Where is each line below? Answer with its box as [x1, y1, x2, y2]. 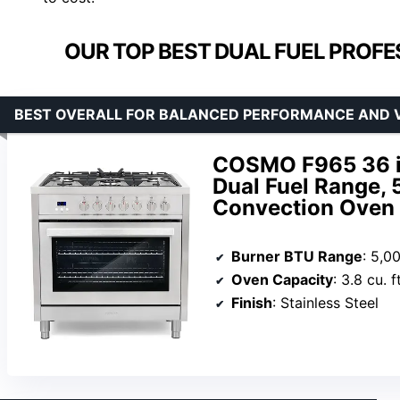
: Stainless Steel [272, 294, 379, 312]
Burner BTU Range [231, 247, 362, 266]
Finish [231, 294, 272, 312]
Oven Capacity [231, 271, 333, 289]
